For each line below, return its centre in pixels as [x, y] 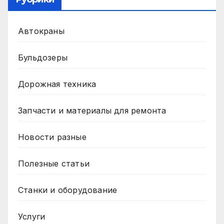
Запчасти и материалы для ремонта [92, 111]
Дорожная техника [57, 84]
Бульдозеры [43, 58]
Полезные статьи [54, 164]
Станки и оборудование [68, 190]
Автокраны [41, 31]
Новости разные [52, 137]
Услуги [32, 217]
